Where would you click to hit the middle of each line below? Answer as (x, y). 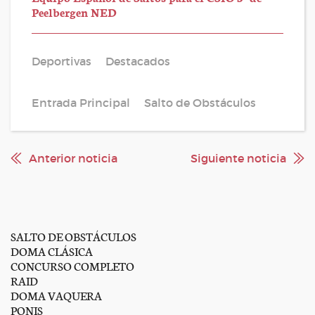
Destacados (138, 61)
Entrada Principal (81, 103)
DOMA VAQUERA (56, 295)
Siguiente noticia (238, 158)
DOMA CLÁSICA (52, 251)
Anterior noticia (73, 158)
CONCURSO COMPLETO (72, 265)
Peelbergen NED (74, 12)
